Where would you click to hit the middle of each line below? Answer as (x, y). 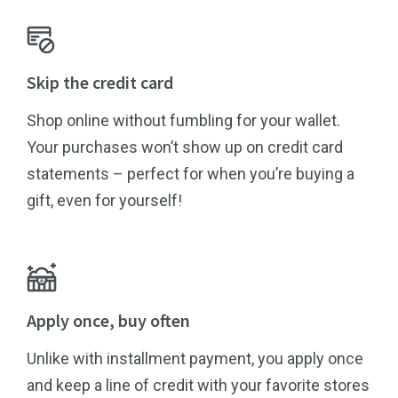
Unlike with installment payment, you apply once (195, 358)
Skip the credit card (100, 82)
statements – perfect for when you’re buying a (191, 174)
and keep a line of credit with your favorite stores (198, 385)
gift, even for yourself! (104, 200)
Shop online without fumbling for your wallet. (183, 120)
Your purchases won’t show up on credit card (185, 147)
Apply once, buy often (108, 320)
